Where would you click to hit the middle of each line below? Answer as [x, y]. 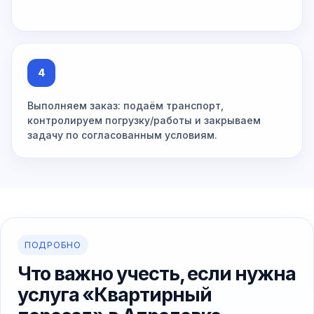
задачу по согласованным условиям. [122, 135]
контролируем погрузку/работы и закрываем [144, 121]
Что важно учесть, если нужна [157, 274]
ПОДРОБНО [53, 245]
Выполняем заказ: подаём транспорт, [125, 106]
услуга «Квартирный [115, 295]
